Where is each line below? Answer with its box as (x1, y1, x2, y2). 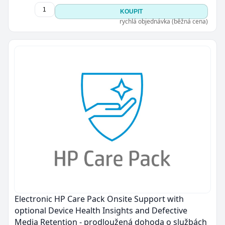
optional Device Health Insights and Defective (15, 205, 187, 216)
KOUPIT (120, 8, 143, 15)
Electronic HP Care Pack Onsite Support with (15, 193, 184, 204)
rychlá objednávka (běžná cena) (119, 17, 208, 26)
